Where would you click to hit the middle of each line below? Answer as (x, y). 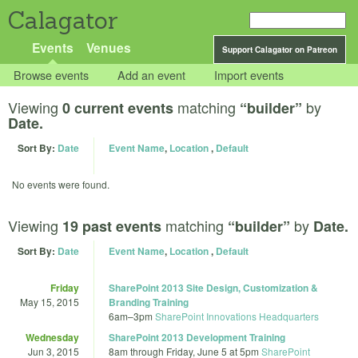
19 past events (112, 226)
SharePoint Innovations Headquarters (237, 316)
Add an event (152, 75)
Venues (108, 48)
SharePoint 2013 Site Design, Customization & (213, 287)
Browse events (52, 75)
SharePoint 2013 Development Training (197, 337)
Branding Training (149, 302)
